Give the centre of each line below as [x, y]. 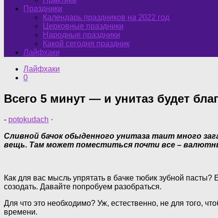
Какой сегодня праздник [86, 44]
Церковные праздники [83, 26]
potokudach [28, 119]
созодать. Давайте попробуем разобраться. [83, 186]
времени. [21, 212]
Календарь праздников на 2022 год [106, 17]
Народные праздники [82, 35]
